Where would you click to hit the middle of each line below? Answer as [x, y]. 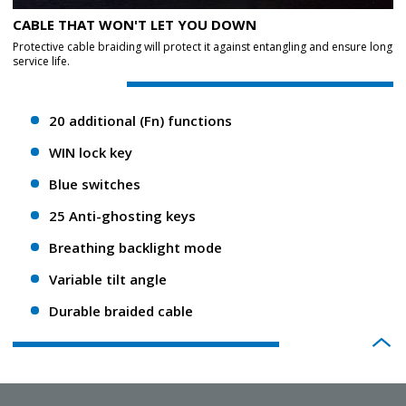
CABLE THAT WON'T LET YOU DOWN [135, 24]
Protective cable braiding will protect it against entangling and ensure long [203, 47]
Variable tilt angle [108, 279]
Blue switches [95, 184]
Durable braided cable [121, 311]
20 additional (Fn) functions [140, 121]
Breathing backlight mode [135, 247]
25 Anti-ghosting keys [122, 216]
